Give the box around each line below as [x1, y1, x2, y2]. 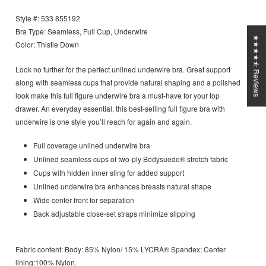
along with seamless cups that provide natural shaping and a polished [15, 77, 240, 88]
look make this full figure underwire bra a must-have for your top [15, 90, 220, 101]
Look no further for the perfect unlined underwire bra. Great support [15, 64, 230, 75]
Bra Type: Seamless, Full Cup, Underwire [15, 26, 148, 37]
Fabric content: [15, 244, 63, 255]
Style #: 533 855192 [15, 13, 80, 24]
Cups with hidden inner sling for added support [33, 167, 184, 178]
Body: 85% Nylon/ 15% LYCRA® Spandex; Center [65, 244, 226, 255]
